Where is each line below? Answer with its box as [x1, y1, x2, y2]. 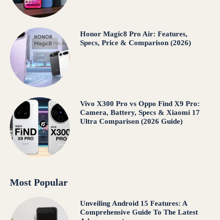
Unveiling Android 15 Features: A [80, 199, 188, 207]
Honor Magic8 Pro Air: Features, [80, 29, 188, 38]
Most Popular [10, 176, 68, 188]
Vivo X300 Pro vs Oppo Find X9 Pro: [80, 100, 200, 108]
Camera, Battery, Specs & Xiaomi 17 [80, 109, 200, 117]
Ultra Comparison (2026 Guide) [80, 117, 183, 126]
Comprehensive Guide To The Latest [80, 208, 198, 216]
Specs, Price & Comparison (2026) [80, 38, 191, 47]
